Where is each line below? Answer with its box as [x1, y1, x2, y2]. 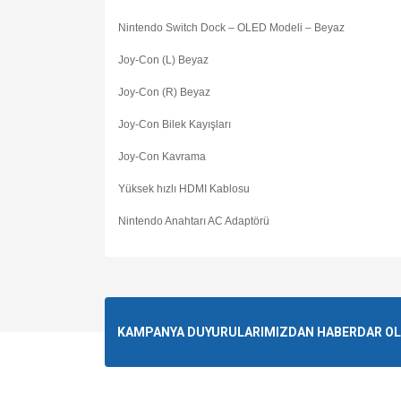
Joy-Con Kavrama [118, 150, 206, 164]
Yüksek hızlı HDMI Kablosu [118, 183, 250, 196]
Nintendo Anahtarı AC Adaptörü [118, 215, 269, 228]
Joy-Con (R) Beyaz [118, 86, 210, 99]
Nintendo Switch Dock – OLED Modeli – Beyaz [118, 21, 345, 35]
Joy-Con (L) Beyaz [118, 54, 209, 67]
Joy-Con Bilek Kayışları [118, 118, 231, 132]
